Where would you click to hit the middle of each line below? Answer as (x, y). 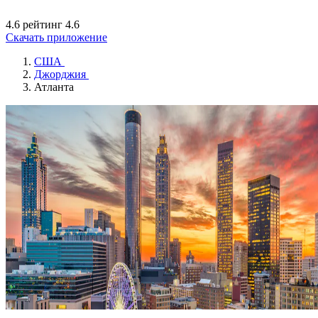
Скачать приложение (56, 37)
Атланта (54, 87)
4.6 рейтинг (34, 24)
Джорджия (60, 74)
